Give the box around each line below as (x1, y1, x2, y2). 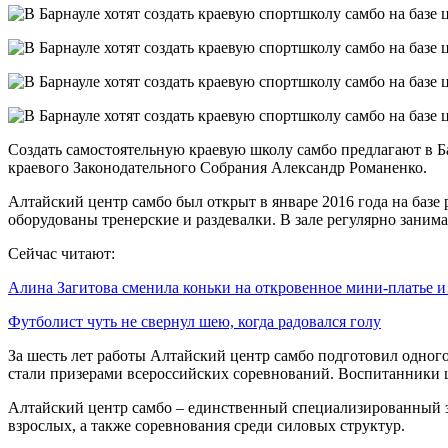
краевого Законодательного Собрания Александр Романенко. (8, 158, 427, 176)
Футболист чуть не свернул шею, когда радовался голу (8, 312, 381, 330)
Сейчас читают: (8, 244, 115, 262)
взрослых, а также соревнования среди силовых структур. (8, 416, 405, 434)
